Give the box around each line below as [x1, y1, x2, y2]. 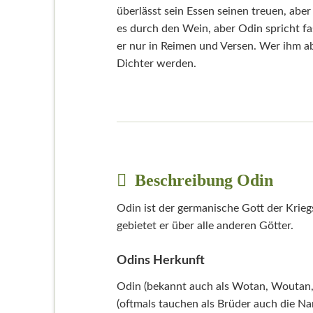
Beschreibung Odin [130, 170, 273, 189]
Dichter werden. [116, 57, 196, 69]
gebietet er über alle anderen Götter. [116, 219, 293, 231]
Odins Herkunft [116, 254, 205, 266]
